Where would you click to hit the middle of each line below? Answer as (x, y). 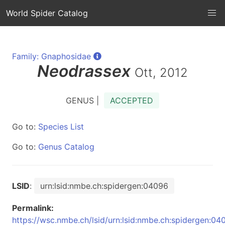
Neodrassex (84, 71)
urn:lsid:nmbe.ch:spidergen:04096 (104, 186)
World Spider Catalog (47, 13)
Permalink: (33, 208)
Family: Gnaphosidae (51, 56)
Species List (61, 127)
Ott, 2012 (161, 73)
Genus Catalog (66, 147)
